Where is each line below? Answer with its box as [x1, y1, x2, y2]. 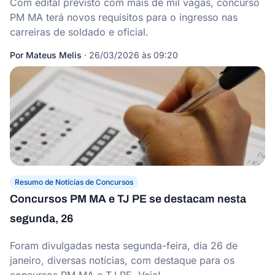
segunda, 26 [10, 212, 73, 225]
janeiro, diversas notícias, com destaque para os [10, 254, 234, 266]
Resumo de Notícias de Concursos [15, 177, 133, 187]
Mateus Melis [26, 50, 82, 60]
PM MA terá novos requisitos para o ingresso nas [10, 11, 238, 23]
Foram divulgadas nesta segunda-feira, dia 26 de [10, 239, 238, 252]
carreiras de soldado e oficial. [10, 26, 149, 38]
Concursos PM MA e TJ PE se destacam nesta [10, 193, 246, 205]
